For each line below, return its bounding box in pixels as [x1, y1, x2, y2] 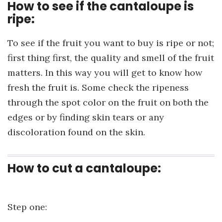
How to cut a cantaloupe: [7, 160, 161, 177]
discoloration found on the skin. [7, 126, 145, 138]
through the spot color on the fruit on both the [7, 97, 209, 109]
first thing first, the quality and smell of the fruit [7, 52, 214, 64]
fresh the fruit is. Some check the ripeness [7, 82, 189, 94]
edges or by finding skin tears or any [7, 111, 164, 123]
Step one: [7, 201, 47, 213]
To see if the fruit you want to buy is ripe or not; [7, 37, 214, 49]
